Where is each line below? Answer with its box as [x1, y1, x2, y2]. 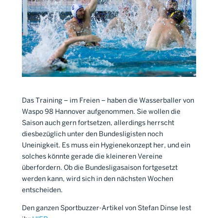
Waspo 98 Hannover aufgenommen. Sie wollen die [21, 109, 181, 115]
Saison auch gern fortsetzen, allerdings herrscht [21, 120, 174, 127]
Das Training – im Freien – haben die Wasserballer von [21, 98, 194, 104]
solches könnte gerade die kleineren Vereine [21, 154, 163, 160]
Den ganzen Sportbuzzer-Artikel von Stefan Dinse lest [21, 205, 191, 212]
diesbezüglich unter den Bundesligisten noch [21, 131, 163, 138]
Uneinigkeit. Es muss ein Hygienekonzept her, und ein [21, 143, 190, 149]
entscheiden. [21, 187, 63, 194]
